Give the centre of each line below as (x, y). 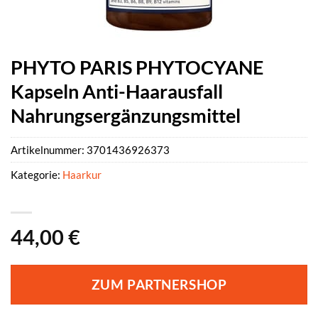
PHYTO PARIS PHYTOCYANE (137, 67)
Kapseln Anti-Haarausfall (117, 91)
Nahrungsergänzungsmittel (126, 115)
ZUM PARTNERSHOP (159, 285)
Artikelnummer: (49, 150)
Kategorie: (37, 175)
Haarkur (82, 175)
